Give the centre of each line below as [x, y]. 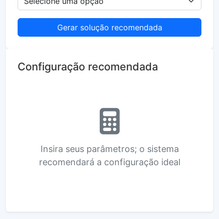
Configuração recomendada [88, 66]
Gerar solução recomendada [109, 27]
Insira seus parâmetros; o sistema [109, 149]
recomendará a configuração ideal [109, 162]
